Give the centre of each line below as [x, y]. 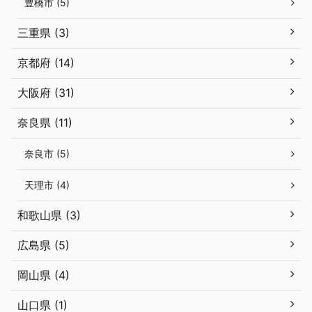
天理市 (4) [47, 185]
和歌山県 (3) [49, 216]
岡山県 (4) [44, 275]
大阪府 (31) [46, 93]
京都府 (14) [46, 63]
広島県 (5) [44, 245]
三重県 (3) [44, 33]
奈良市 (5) [47, 154]
